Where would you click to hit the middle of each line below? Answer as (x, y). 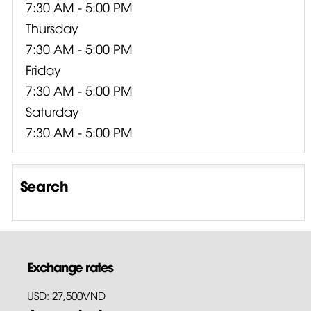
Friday (44, 69)
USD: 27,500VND (66, 295)
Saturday (53, 110)
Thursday (52, 27)
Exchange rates (70, 266)
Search (44, 185)
